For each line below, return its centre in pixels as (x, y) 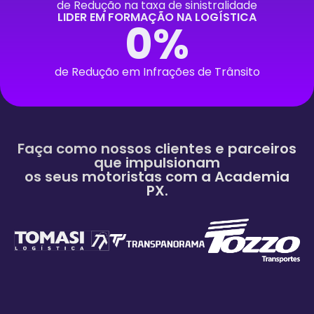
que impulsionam (157, 162)
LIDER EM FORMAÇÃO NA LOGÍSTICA (157, 17)
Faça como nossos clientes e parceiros (157, 148)
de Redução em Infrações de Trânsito (157, 71)
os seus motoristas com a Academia (157, 176)
